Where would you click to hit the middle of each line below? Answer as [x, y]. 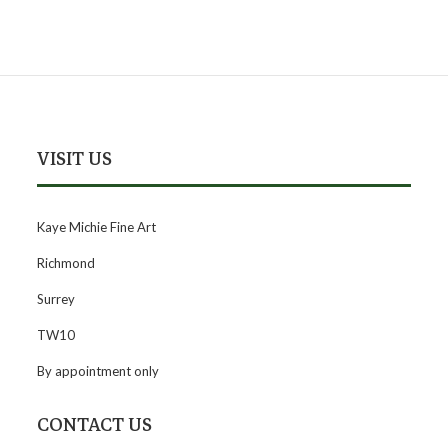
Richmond [66, 263]
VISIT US [75, 158]
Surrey [56, 299]
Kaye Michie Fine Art [97, 227]
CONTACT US [95, 424]
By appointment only [98, 371]
